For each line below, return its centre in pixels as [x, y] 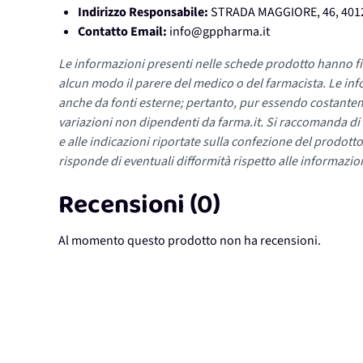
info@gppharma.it [220, 32]
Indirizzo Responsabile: [143, 13]
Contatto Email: [122, 32]
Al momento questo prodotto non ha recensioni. [190, 241]
